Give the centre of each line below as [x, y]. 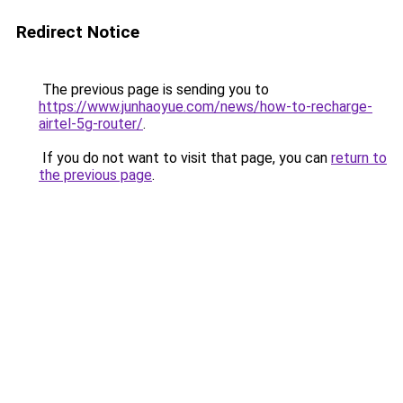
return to [359, 158]
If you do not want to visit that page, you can [185, 158]
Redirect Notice [78, 32]
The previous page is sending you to [154, 90]
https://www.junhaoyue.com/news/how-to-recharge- [206, 107]
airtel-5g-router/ [91, 124]
